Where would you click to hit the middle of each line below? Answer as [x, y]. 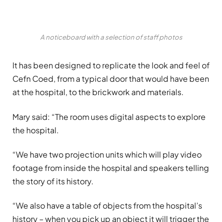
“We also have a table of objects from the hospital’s [107, 206]
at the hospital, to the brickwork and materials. [98, 92]
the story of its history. [53, 181]
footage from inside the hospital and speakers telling [111, 168]
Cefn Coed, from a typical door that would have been [111, 79]
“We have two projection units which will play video [107, 155]
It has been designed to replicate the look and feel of [111, 65]
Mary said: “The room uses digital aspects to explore [109, 116]
